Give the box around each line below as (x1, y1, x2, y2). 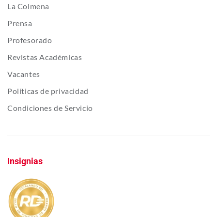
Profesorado (7, 35, 52, 45)
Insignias (7, 156, 43, 167)
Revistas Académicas (7, 52, 82, 62)
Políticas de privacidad (7, 86, 89, 96)
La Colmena (7, 1, 49, 11)
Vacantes (7, 69, 40, 79)
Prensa (7, 18, 32, 28)
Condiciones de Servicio (7, 103, 93, 113)
